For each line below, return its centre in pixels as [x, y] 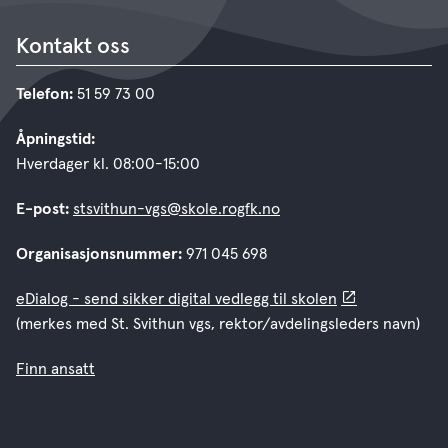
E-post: [42, 209]
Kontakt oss [73, 47]
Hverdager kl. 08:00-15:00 [108, 164]
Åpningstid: [57, 139]
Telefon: [46, 94]
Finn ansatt [55, 369]
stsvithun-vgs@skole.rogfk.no [176, 209]
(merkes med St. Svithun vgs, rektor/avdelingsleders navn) [218, 324]
